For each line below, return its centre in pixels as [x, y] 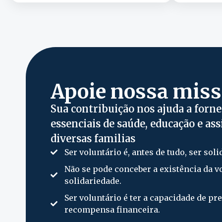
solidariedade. [93, 181]
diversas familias [93, 139]
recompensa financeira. [112, 210]
